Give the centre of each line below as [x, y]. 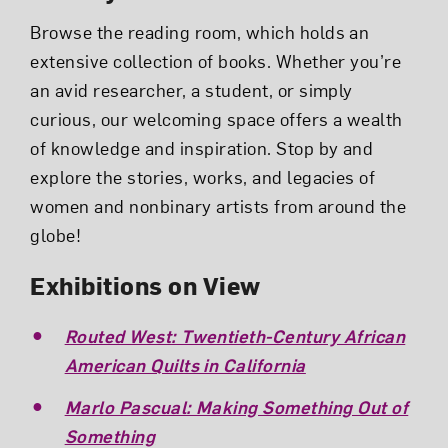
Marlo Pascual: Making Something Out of [236, 407]
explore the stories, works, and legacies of [203, 177]
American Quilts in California [185, 364]
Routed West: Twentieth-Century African [235, 335]
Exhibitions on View [145, 285]
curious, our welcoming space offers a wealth [216, 119]
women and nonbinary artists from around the [218, 206]
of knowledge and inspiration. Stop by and [202, 148]
